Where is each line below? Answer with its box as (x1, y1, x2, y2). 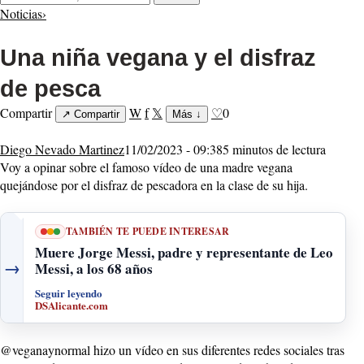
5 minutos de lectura (223, 141, 326, 158)
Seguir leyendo (35, 285, 102, 301)
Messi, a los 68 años (35, 258, 153, 279)
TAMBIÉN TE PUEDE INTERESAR (66, 224, 230, 239)
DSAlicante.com (35, 297, 108, 314)
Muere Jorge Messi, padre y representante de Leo (35, 242, 333, 263)
